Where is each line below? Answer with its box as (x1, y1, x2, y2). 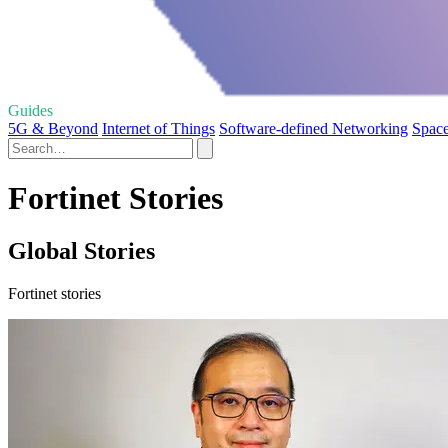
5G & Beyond (8, 119, 98, 137)
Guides (8, 101, 53, 119)
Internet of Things (102, 119, 215, 137)
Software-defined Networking (219, 119, 408, 137)
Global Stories (8, 238, 155, 265)
